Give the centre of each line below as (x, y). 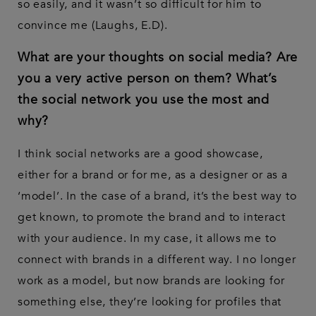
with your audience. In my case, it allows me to (147, 239)
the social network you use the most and (144, 100)
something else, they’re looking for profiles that (150, 302)
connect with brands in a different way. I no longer (157, 260)
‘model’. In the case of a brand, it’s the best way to (157, 196)
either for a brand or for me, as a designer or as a (153, 175)
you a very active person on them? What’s (147, 79)
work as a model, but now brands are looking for (151, 281)
